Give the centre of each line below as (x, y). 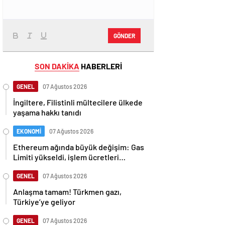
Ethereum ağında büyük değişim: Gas (79, 147)
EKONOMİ (29, 131)
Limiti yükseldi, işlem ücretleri (66, 157)
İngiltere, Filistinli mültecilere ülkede (78, 102)
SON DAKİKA (57, 66)
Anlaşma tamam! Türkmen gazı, (67, 192)
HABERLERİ (101, 66)
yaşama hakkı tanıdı (47, 112)
